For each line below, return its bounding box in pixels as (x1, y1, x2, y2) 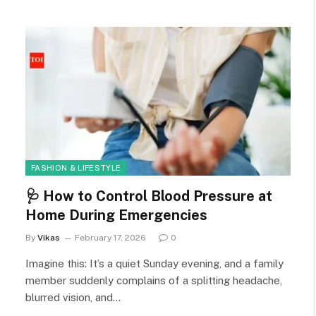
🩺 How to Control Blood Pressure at (25, 188, 272, 205)
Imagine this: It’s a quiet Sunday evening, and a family (25, 257, 284, 269)
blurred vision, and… (25, 291, 121, 303)
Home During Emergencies (25, 207, 207, 224)
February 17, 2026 (75, 233, 146, 243)
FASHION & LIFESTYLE (31, 164, 121, 172)
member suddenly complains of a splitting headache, (25, 274, 282, 286)
